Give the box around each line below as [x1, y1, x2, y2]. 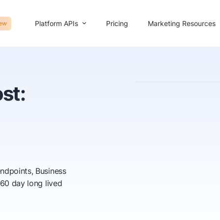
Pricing [106, 19, 128, 27]
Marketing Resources [148, 19, 216, 27]
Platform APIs [35, 19, 78, 27]
